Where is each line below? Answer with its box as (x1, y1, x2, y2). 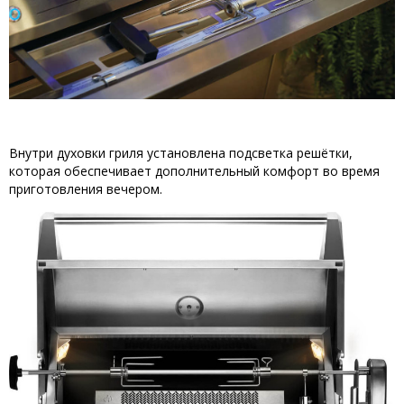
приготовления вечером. (9, 180, 162, 198)
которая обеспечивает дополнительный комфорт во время (9, 162, 380, 180)
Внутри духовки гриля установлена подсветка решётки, (9, 144, 353, 162)
